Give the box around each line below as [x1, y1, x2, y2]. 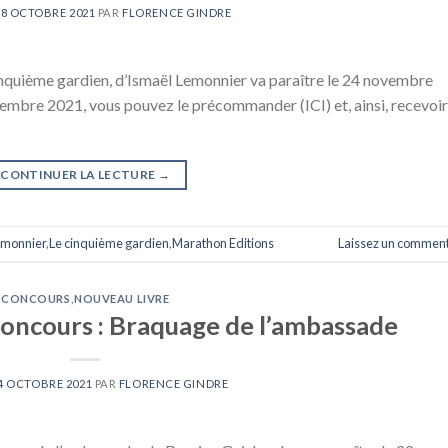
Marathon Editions [172, 235, 274, 251]
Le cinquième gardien [49, 235, 169, 251]
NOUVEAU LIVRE [74, 291, 170, 305]
